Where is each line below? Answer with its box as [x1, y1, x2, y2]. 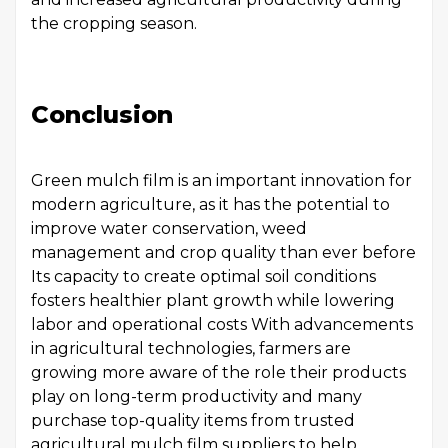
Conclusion [31, 100, 173, 129]
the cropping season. [31, 14, 197, 33]
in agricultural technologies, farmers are [31, 339, 351, 358]
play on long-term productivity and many [31, 387, 362, 406]
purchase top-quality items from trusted [31, 411, 355, 430]
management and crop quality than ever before [31, 243, 416, 262]
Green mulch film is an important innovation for [31, 171, 412, 190]
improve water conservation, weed [31, 219, 307, 238]
